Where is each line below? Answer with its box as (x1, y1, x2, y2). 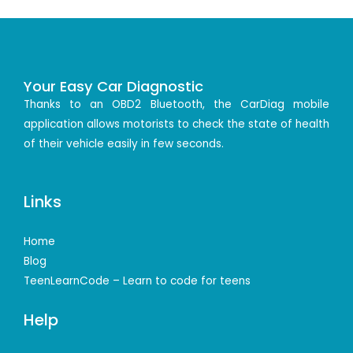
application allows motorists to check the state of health (24, 117, 329, 132)
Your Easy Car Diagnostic (24, 76, 203, 97)
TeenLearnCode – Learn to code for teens (24, 273, 251, 289)
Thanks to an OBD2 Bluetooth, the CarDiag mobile (24, 97, 329, 113)
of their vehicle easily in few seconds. (24, 136, 224, 152)
